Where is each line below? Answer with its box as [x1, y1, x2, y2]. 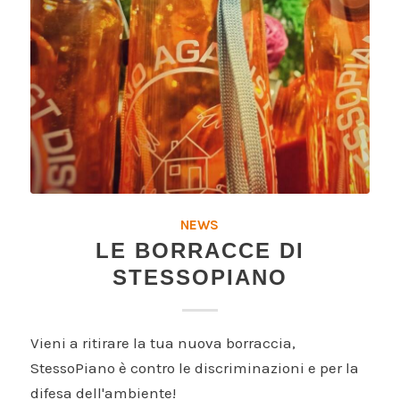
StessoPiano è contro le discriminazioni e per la [29, 359, 359, 378]
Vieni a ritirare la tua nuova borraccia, [29, 334, 296, 353]
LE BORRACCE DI [95, 238, 304, 263]
